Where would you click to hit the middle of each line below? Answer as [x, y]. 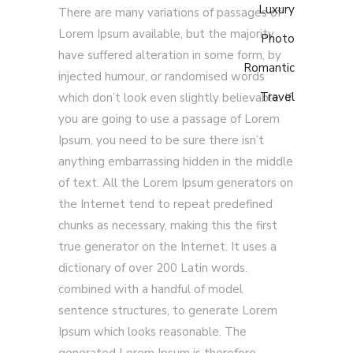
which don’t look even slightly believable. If [175, 98]
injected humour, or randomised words [162, 76]
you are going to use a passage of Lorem [169, 119]
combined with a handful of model [150, 289]
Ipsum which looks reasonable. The [152, 332]
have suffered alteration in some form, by [170, 55]
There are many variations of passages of [170, 13]
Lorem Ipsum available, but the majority [166, 34]
